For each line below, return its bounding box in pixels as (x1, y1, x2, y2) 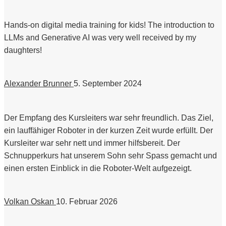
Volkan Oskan (4, 197, 54, 206)
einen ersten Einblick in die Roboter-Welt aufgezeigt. (4, 164, 192, 173)
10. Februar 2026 (56, 197, 118, 206)
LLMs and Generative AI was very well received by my (4, 33, 196, 42)
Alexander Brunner (4, 79, 72, 88)
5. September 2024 (74, 79, 142, 88)
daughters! (4, 46, 42, 55)
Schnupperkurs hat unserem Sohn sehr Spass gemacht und (4, 151, 217, 160)
